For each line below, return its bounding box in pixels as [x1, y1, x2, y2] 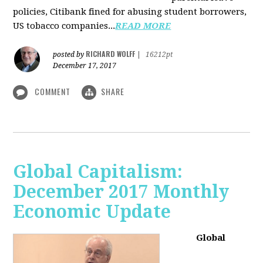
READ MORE [115, 20, 171, 31]
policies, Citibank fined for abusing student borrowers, [13, 6, 247, 17]
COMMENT [32, 85, 73, 97]
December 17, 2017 [53, 61, 117, 70]
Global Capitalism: [13, 161, 183, 183]
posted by [53, 50, 86, 59]
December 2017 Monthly [13, 181, 230, 203]
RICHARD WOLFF [86, 48, 136, 59]
